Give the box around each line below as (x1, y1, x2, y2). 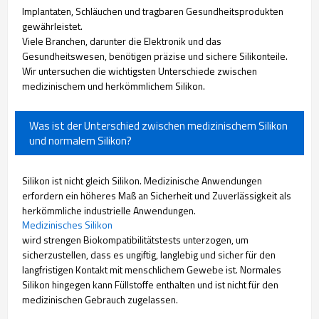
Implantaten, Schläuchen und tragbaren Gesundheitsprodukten (22, 4, 283, 19)
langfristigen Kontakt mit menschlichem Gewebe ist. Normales (22, 262, 281, 277)
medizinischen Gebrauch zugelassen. (22, 292, 178, 307)
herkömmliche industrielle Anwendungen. (22, 203, 196, 218)
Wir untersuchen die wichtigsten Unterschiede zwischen (22, 63, 257, 78)
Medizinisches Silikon (22, 217, 113, 232)
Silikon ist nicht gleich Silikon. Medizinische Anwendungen (22, 173, 262, 188)
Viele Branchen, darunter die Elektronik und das (22, 33, 221, 48)
